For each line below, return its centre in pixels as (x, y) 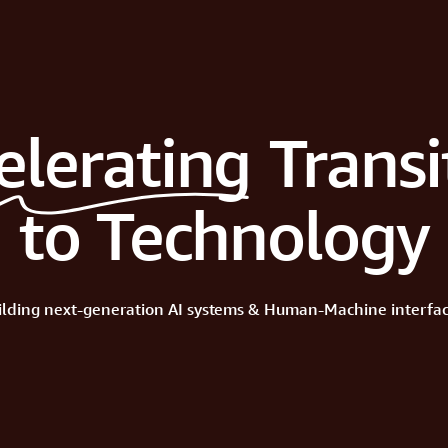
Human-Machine (326, 308)
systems (215, 308)
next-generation (103, 308)
